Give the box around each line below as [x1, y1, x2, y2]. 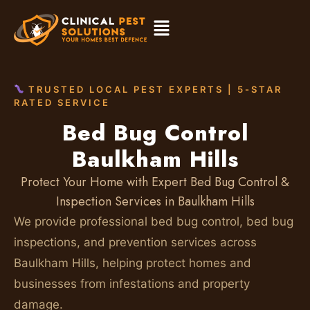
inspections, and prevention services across [14, 235, 257, 249]
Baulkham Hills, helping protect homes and [14, 256, 251, 270]
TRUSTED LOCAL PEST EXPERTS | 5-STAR [24, 84, 282, 95]
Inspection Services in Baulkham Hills [55, 192, 255, 210]
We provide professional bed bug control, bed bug [14, 215, 293, 228]
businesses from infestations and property [14, 277, 250, 291]
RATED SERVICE [14, 97, 110, 108]
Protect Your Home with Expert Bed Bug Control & [21, 173, 289, 191]
